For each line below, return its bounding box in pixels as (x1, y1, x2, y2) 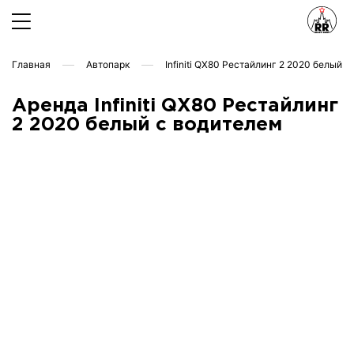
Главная (12, 58, 51, 70)
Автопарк (86, 58, 130, 70)
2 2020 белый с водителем (12, 116, 282, 134)
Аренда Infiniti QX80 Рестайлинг (12, 97, 338, 115)
